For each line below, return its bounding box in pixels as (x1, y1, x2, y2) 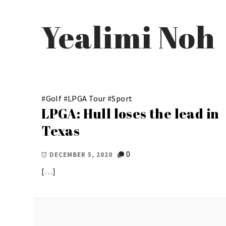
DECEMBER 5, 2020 (49, 150, 113, 159)
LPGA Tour (68, 93, 106, 103)
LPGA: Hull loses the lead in (41, 104, 219, 123)
